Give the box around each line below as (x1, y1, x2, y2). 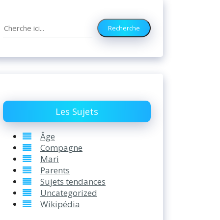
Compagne (40, 141, 82, 153)
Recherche (108, 24, 140, 32)
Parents (40, 164, 70, 176)
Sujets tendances (40, 175, 106, 187)
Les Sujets (55, 105, 98, 117)
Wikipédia (40, 198, 80, 210)
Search (2, 18, 28, 29)
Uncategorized (40, 187, 97, 198)
